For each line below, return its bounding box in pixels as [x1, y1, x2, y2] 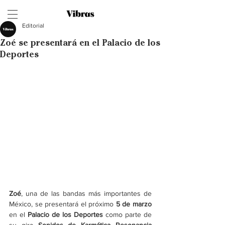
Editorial [22, 22, 44, 29]
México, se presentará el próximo [9, 200, 116, 208]
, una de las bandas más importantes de [21, 189, 152, 198]
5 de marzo [116, 200, 152, 208]
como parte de [103, 210, 152, 219]
